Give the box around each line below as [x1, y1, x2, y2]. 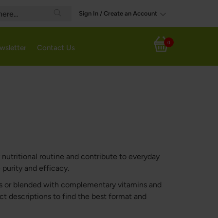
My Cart [153, 47, 169, 52]
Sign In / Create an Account [79, 10, 157, 17]
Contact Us [37, 43, 75, 52]
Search [57, 21, 79, 29]
